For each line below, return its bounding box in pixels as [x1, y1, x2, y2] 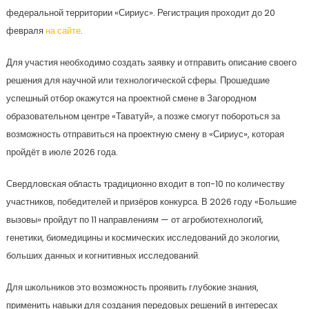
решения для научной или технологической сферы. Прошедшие [6, 74, 270, 87]
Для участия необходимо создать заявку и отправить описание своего [6, 56, 297, 69]
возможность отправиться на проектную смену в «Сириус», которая [6, 128, 284, 141]
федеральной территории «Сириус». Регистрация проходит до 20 [6, 6, 275, 19]
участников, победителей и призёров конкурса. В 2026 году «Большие [6, 195, 297, 208]
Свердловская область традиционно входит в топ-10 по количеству [6, 177, 285, 190]
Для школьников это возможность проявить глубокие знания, [6, 281, 259, 294]
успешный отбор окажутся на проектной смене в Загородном [6, 92, 257, 105]
